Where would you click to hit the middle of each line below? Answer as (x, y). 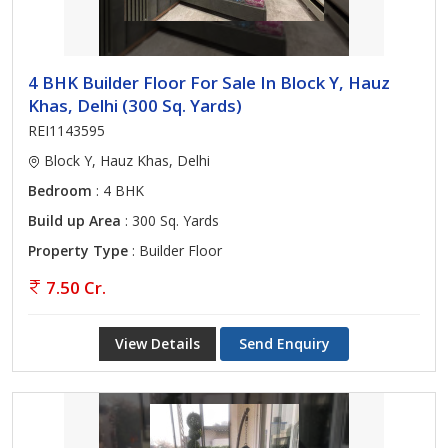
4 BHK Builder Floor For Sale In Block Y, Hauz (209, 82)
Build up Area (74, 220)
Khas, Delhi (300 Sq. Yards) (135, 105)
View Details (157, 343)
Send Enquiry (284, 343)
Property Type (78, 250)
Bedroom (60, 190)
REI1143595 (66, 130)
